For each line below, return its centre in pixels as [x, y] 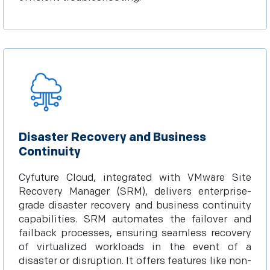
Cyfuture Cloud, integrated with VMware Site [135, 178]
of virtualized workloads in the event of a [135, 247]
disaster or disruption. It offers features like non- [135, 261]
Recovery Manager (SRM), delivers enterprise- [135, 192]
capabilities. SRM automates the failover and [135, 219]
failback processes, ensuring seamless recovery [135, 233]
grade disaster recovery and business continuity [135, 206]
